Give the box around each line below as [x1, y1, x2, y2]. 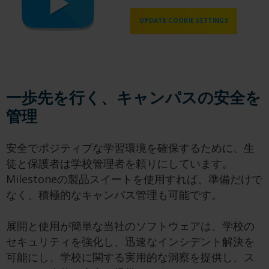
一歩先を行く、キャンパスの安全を [6, 86, 261, 108]
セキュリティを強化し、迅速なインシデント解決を [6, 234, 255, 249]
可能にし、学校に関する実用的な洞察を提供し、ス [6, 249, 255, 264]
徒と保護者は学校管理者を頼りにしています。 [6, 156, 233, 171]
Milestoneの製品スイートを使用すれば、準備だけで [6, 171, 262, 186]
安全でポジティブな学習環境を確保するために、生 [6, 140, 255, 155]
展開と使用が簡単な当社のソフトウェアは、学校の [6, 218, 255, 233]
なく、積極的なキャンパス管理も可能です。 [6, 187, 222, 202]
